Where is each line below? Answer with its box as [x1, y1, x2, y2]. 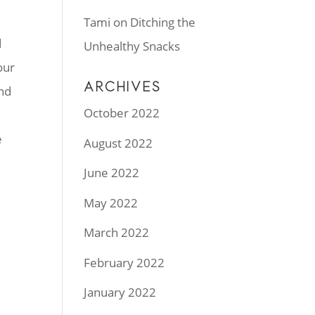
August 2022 [84, 134, 153, 151]
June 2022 [84, 165, 140, 181]
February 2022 [84, 254, 165, 271]
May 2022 [84, 194, 139, 211]
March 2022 [84, 224, 150, 240]
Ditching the [130, 14, 196, 30]
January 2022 [84, 284, 157, 300]
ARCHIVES [84, 79, 162, 95]
